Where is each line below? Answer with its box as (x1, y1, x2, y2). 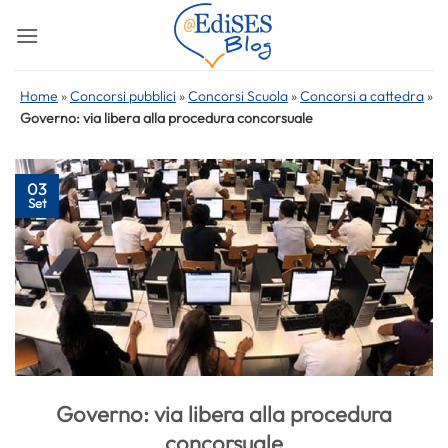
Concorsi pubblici (70, 87, 176, 105)
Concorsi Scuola (188, 87, 288, 105)
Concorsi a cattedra (300, 87, 424, 105)
